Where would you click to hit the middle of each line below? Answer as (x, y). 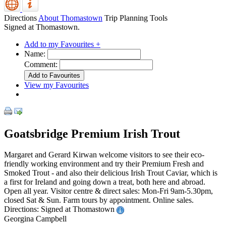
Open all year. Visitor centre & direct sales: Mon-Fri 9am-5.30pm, (108, 191)
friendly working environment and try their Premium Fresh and (104, 164)
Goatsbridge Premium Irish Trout (92, 133)
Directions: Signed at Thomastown (60, 209)
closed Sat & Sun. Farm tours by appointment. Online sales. (99, 200)
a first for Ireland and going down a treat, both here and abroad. (105, 182)
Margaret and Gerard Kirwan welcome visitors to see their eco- (104, 155)
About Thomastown (70, 18)
